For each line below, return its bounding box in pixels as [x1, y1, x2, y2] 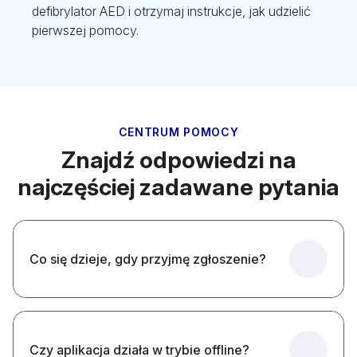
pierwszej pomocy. [32, 22, 139, 39]
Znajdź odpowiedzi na [61, 146, 296, 175]
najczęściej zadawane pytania [18, 173, 339, 202]
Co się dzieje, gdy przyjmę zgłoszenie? [29, 250, 266, 267]
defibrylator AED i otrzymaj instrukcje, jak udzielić [32, 3, 311, 20]
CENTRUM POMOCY [118, 125, 239, 139]
